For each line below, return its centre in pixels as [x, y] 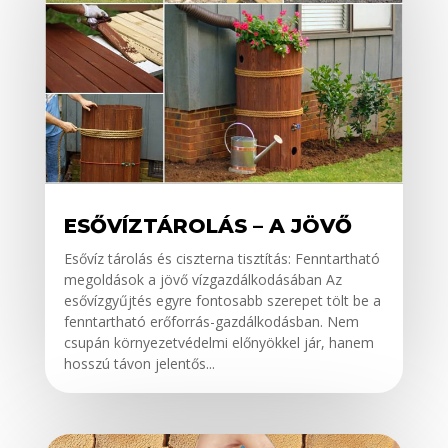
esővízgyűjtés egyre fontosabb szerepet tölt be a [222, 301]
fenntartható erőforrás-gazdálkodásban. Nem [211, 322]
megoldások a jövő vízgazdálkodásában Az [202, 280]
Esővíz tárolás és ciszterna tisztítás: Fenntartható [221, 259]
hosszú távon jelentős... [139, 364]
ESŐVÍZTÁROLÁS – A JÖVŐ [207, 226]
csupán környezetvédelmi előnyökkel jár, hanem [218, 343]
